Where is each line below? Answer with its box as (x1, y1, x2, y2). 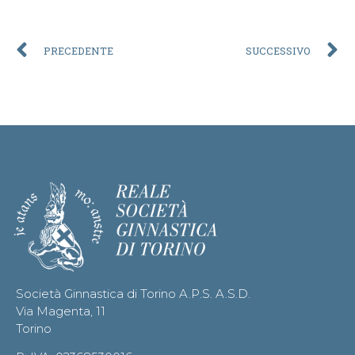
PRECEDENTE (44, 44, 113, 57)
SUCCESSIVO (246, 44, 311, 57)
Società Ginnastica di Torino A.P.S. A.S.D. (16, 285, 250, 301)
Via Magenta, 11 (16, 303, 105, 319)
